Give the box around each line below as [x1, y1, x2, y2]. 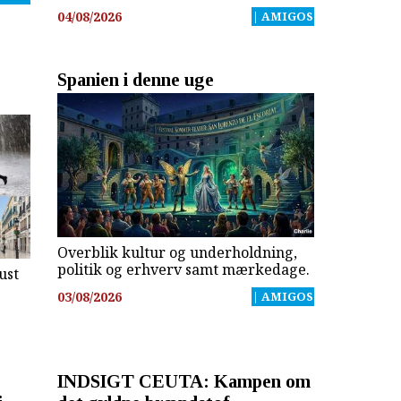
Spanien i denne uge [56, 69, 214, 90]
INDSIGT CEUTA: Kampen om [56, 370, 311, 391]
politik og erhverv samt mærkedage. [56, 259, 310, 279]
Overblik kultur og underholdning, [56, 242, 297, 262]
